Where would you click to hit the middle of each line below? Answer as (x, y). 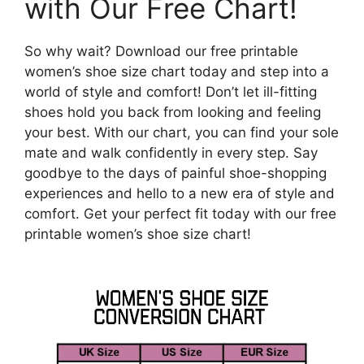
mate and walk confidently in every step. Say (171, 152)
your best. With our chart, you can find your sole (182, 132)
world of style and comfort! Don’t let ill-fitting (171, 91)
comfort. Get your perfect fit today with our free (180, 213)
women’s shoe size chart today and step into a (177, 71)
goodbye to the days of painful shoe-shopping (175, 173)
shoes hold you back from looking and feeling (173, 112)
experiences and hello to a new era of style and (180, 193)
